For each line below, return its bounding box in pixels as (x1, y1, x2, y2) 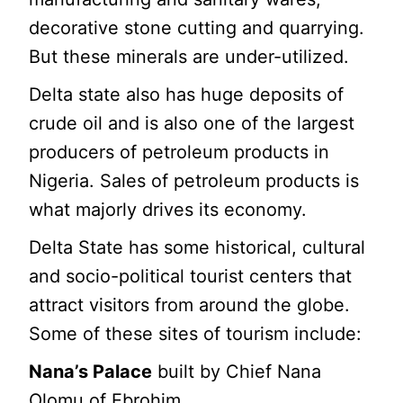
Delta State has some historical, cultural (29, 237, 366, 259)
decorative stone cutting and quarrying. (29, 17, 365, 40)
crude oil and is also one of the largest (29, 112, 355, 135)
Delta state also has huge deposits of (29, 84, 345, 106)
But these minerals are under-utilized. (29, 46, 350, 68)
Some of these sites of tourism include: (29, 323, 363, 345)
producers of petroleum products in (29, 141, 330, 164)
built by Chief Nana (152, 361, 322, 383)
